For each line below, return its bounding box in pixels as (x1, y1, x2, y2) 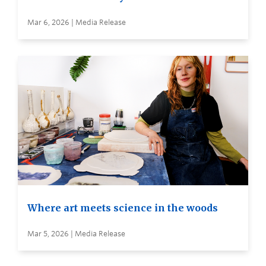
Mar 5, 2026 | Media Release (27, 229, 125, 238)
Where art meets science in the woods (27, 202, 218, 214)
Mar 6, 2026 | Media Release (27, 17, 126, 27)
